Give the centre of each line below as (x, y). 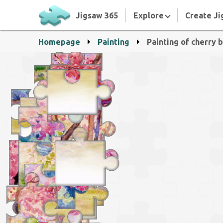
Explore (150, 15)
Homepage (59, 42)
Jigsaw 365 (97, 15)
